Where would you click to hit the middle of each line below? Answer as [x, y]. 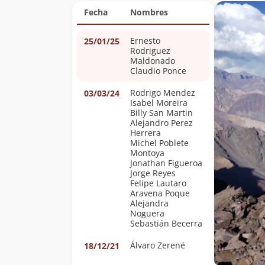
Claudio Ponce [158, 71]
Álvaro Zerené [158, 245]
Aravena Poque [160, 193]
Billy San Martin [163, 113]
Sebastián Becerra [187, 223]
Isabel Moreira [159, 103]
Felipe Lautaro [158, 183]
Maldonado [153, 61]
